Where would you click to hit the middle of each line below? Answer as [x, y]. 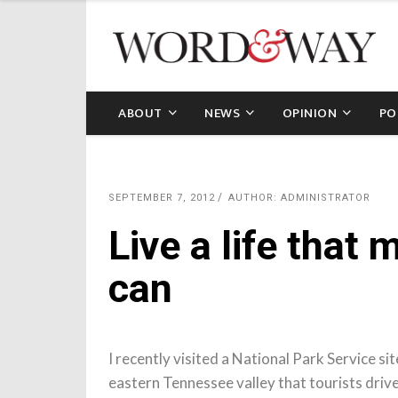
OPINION [309, 113]
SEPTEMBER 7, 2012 [162, 198]
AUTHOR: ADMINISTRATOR [299, 198]
